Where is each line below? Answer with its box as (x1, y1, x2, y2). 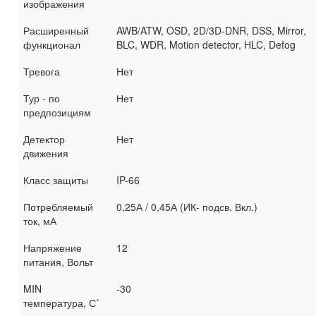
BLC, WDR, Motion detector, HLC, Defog (116, 37, 296, 52)
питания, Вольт (23, 255, 93, 269)
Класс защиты (23, 173, 88, 188)
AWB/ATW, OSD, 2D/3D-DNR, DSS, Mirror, (116, 23, 306, 38)
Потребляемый (23, 200, 93, 214)
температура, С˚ (23, 296, 99, 310)
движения (23, 146, 68, 161)
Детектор (23, 132, 65, 147)
